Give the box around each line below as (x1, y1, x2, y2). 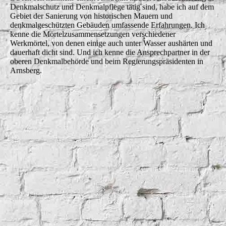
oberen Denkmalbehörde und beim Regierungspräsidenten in (10, 57, 203, 66)
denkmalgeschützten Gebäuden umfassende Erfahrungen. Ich (10, 21, 205, 30)
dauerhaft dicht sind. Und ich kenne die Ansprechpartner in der (10, 48, 210, 57)
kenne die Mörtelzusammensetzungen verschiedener (10, 30, 176, 39)
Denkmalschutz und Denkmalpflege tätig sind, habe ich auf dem (10, 3, 214, 12)
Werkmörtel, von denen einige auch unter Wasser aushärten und (10, 39, 212, 48)
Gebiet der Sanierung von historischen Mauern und (10, 12, 173, 21)
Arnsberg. (10, 66, 42, 75)
